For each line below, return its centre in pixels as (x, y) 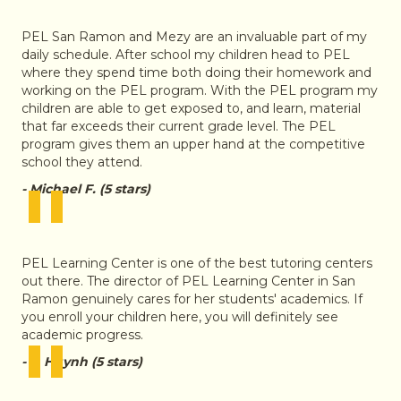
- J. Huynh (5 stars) (82, 361)
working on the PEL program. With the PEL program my (200, 90)
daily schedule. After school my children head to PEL (186, 54)
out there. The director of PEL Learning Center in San (188, 281)
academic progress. (82, 334)
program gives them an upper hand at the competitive (193, 144)
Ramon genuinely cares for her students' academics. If (192, 299)
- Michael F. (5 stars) (86, 188)
